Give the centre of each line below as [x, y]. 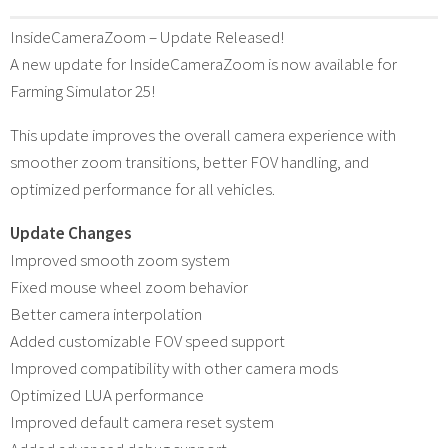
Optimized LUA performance [107, 394]
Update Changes [71, 232]
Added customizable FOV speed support [147, 340]
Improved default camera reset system [142, 421]
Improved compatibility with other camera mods [174, 367]
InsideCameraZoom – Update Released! [147, 36]
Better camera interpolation [106, 313]
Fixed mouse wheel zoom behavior [129, 286]
